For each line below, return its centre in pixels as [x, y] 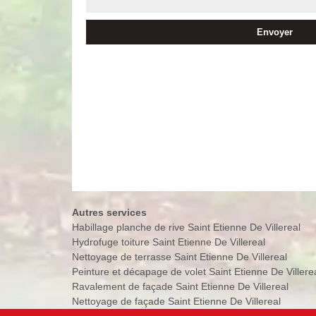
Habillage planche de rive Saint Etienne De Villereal [186, 227]
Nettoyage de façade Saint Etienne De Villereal [176, 301]
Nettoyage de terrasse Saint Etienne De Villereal [180, 256]
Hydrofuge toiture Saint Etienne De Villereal [169, 242]
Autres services [109, 212]
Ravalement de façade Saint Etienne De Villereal [180, 286]
